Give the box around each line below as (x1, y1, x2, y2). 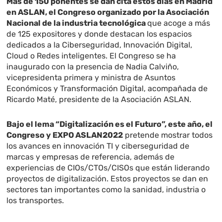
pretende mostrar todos (123, 130, 213, 140)
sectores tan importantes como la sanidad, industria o (6, 185, 206, 195)
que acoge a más (147, 18, 211, 28)
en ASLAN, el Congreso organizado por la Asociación (6, 7, 210, 17)
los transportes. (6, 196, 64, 206)
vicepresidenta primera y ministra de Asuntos (6, 73, 176, 83)
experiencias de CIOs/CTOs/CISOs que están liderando (6, 163, 210, 173)
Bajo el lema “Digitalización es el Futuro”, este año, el (6, 119, 213, 129)
